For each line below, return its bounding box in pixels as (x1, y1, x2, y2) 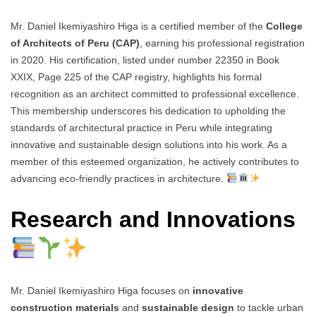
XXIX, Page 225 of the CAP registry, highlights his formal (11, 71, 262, 83)
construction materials (11, 301, 119, 313)
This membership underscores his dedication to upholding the (11, 104, 286, 116)
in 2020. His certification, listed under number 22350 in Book (11, 54, 279, 66)
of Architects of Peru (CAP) (11, 37, 140, 49)
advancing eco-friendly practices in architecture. (11, 172, 226, 184)
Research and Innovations (11, 207, 296, 233)
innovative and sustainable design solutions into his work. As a (11, 138, 287, 150)
